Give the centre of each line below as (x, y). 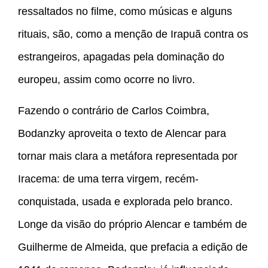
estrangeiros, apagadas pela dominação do (121, 57)
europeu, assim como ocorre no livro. (106, 79)
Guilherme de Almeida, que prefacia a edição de (133, 247)
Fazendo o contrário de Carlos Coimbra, (114, 111)
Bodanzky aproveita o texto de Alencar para (122, 134)
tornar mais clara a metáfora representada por (128, 156)
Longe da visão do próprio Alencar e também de (133, 225)
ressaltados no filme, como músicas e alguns (125, 11)
